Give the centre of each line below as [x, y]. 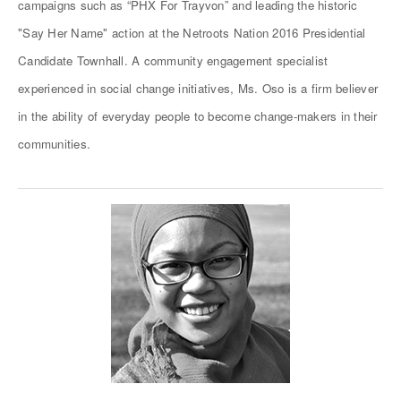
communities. [54, 144]
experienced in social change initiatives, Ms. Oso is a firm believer [198, 88]
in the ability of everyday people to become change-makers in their [198, 116]
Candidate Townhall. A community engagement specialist [173, 60]
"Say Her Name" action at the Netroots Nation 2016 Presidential [192, 33]
